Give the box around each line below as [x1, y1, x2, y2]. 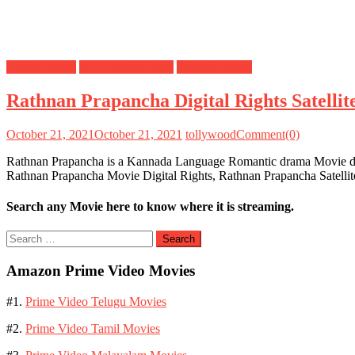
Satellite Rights [177, 59, 252, 74]
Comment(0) [236, 127, 300, 141]
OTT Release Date [79, 59, 174, 74]
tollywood [185, 127, 236, 141]
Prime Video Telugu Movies [25, 294, 166, 308]
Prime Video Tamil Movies [25, 321, 160, 335]
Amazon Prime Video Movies [6, 261, 195, 279]
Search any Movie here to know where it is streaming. [6, 199, 294, 213]
